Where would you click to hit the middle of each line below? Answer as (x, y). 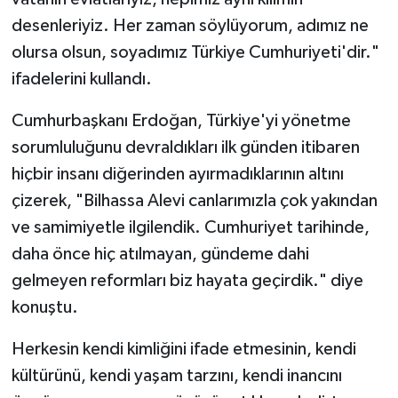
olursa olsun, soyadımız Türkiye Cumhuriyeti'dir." (195, 52)
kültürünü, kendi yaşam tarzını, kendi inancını (176, 375)
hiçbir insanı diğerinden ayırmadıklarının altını (177, 174)
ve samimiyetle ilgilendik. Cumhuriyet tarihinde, (190, 227)
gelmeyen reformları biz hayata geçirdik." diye (187, 280)
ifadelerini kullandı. (81, 79)
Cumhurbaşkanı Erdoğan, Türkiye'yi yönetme (181, 120)
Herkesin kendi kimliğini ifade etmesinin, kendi (183, 349)
